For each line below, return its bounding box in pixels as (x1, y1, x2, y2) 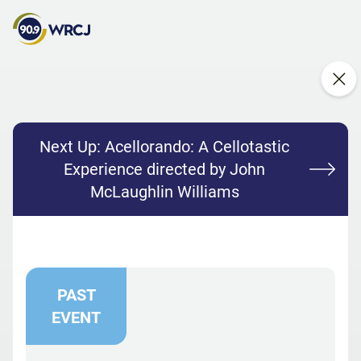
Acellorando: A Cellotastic (105, 137, 289, 157)
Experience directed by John (64, 160, 265, 180)
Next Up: (39, 137, 105, 157)
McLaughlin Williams (89, 182, 239, 202)
